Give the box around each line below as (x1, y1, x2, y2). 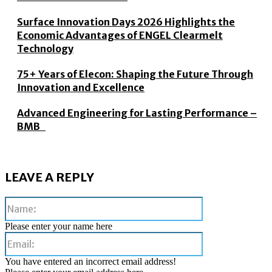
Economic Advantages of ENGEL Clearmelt (17, 29, 223, 42)
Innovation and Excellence (17, 81, 144, 94)
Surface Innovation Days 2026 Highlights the (17, 16, 235, 29)
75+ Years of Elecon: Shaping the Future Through (17, 68, 253, 81)
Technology (17, 42, 73, 55)
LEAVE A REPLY (5, 169, 94, 185)
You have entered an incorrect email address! (5, 256, 176, 267)
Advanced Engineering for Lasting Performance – (17, 107, 257, 120)
